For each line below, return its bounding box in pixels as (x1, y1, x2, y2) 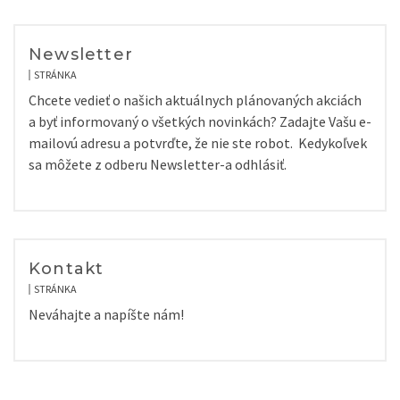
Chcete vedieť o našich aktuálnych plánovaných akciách (29, 91, 362, 109)
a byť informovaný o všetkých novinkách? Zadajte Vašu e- (29, 112, 371, 130)
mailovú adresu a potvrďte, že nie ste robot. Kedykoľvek (29, 134, 367, 152)
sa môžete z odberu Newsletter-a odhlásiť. (29, 155, 287, 173)
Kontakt (29, 259, 104, 279)
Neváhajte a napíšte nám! (29, 305, 184, 323)
